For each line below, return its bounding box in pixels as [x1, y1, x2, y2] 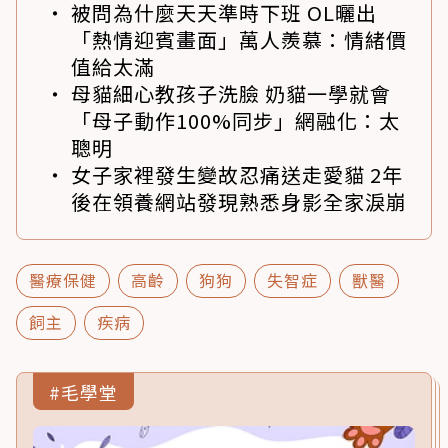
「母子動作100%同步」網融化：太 [71, 106, 400, 136]
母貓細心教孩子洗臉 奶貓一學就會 [71, 79, 391, 109]
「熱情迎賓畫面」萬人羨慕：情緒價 [71, 25, 407, 55]
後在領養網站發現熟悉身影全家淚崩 [71, 187, 407, 217]
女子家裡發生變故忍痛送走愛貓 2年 [71, 160, 403, 190]
